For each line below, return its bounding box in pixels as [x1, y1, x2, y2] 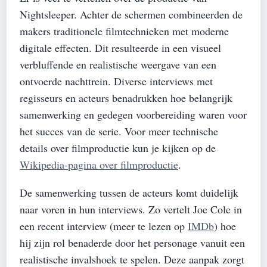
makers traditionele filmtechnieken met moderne [20, 23, 229, 38]
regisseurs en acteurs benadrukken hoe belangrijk [20, 90, 232, 105]
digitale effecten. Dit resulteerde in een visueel [20, 40, 221, 55]
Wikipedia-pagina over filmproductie [20, 157, 178, 172]
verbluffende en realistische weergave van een [20, 57, 216, 72]
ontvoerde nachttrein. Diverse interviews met [20, 73, 213, 88]
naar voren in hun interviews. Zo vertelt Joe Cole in [20, 201, 242, 216]
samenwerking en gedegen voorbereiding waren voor [20, 107, 247, 122]
